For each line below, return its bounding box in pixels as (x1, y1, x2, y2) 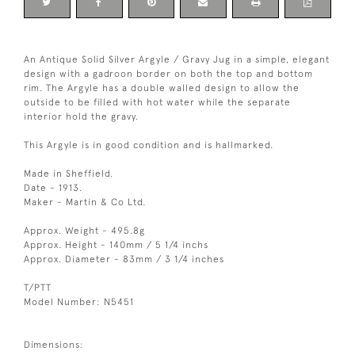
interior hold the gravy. (24, 111, 139, 123)
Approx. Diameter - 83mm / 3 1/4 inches (24, 254, 224, 265)
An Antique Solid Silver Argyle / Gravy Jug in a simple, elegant (24, 54, 330, 66)
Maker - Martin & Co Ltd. (24, 197, 146, 208)
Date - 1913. (24, 182, 82, 194)
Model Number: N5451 (24, 296, 134, 308)
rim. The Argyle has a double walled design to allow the (24, 82, 300, 94)
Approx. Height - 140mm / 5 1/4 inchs (24, 239, 208, 251)
